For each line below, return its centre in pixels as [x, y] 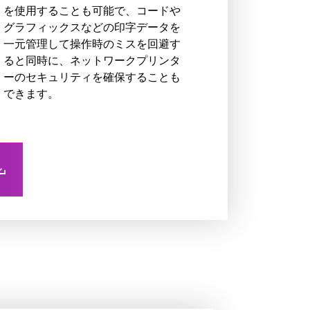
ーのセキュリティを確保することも [92, 77]
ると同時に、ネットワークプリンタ [92, 60]
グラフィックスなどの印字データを [92, 27]
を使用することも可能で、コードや [92, 10]
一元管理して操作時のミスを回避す [92, 44]
